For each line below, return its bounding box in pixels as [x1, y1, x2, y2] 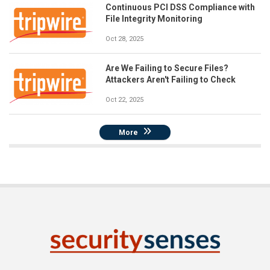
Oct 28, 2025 [105, 35, 143, 43]
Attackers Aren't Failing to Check [105, 75, 236, 84]
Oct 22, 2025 [105, 96, 143, 104]
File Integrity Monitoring [105, 14, 202, 24]
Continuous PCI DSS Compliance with [105, 2, 255, 12]
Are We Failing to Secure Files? [105, 63, 228, 73]
